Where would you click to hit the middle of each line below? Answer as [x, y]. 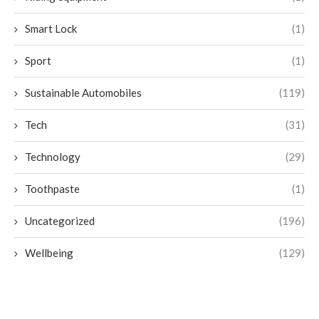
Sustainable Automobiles [83, 93]
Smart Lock [51, 29]
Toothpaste [52, 189]
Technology [53, 157]
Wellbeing [49, 253]
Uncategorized [60, 221]
